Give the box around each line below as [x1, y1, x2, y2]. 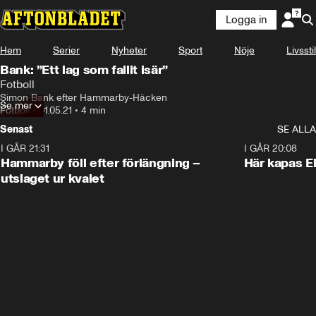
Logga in [226, 13, 267, 26]
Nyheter [111, 44, 147, 56]
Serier [53, 44, 80, 56]
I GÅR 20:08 [243, 142, 297, 154]
